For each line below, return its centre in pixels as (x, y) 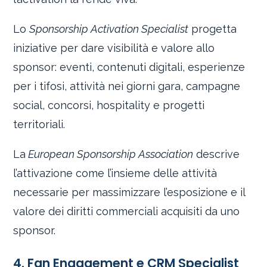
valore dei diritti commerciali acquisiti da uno (127, 211)
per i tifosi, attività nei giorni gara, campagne (127, 86)
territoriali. (39, 124)
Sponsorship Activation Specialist (109, 29)
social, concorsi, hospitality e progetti (109, 105)
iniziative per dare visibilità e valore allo (114, 48)
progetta (213, 29)
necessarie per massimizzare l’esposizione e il (129, 192)
